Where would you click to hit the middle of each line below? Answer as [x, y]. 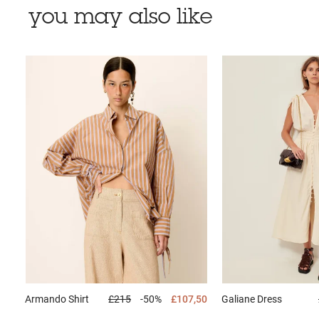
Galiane [239, 299]
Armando [47, 299]
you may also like [120, 19]
